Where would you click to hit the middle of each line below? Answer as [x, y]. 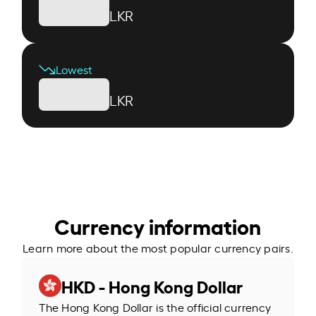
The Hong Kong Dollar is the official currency [155, 306]
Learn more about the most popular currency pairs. [158, 247]
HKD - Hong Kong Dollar [152, 285]
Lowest [74, 69]
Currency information [158, 225]
